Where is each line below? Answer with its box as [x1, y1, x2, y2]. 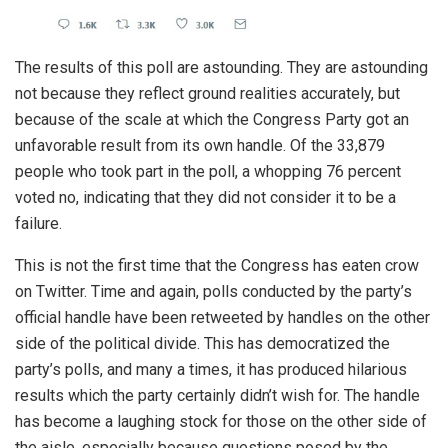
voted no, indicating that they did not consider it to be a [15, 187, 396, 207]
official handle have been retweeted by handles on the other [15, 307, 430, 327]
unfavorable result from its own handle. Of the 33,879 [15, 135, 385, 155]
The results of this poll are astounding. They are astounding [15, 57, 428, 77]
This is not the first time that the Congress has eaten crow [15, 255, 419, 275]
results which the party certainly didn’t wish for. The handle [15, 385, 420, 405]
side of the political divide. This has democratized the [15, 333, 390, 353]
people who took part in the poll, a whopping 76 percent [15, 161, 401, 181]
